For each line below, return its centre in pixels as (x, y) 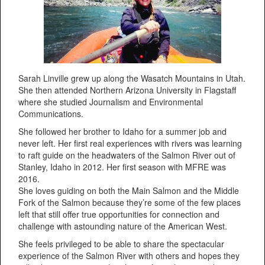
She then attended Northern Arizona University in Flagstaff (127, 90)
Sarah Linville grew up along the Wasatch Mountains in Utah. (132, 78)
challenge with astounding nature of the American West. (123, 226)
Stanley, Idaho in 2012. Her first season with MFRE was (122, 167)
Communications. (51, 114)
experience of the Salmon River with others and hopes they (129, 256)
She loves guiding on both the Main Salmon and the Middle (129, 191)
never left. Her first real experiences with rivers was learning (130, 143)
